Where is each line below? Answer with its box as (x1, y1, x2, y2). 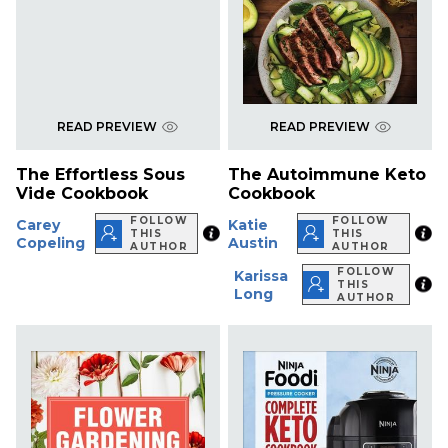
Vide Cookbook (16, 184, 148, 204)
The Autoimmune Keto (228, 165, 427, 185)
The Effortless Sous (16, 165, 185, 185)
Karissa (234, 266, 289, 285)
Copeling (16, 233, 85, 252)
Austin (228, 233, 279, 252)
